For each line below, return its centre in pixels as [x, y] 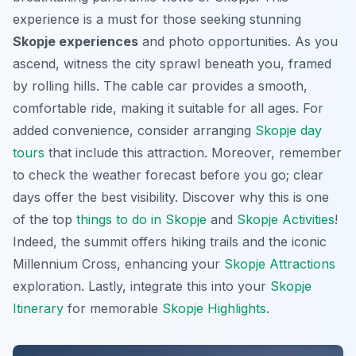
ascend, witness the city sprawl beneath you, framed [172, 64]
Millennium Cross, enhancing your [118, 264]
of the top [44, 219]
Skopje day [288, 130]
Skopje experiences [75, 41]
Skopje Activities [286, 219]
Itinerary [38, 308]
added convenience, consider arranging [134, 130]
